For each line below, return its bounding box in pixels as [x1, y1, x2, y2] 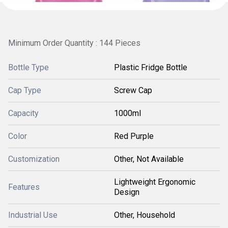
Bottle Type [8, 63, 49, 72]
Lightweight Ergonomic [114, 177, 195, 187]
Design [114, 187, 139, 197]
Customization [8, 154, 60, 164]
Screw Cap [114, 85, 152, 95]
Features [8, 182, 40, 192]
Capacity [8, 108, 39, 118]
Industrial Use [8, 210, 58, 220]
